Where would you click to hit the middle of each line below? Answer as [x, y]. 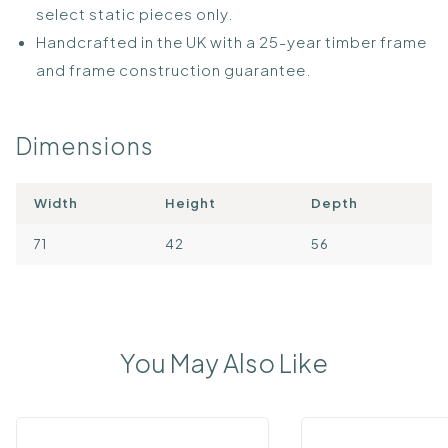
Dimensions [85, 145]
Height [190, 203]
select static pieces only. [135, 13]
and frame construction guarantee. [174, 69]
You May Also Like [224, 363]
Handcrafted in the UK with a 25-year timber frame [231, 41]
